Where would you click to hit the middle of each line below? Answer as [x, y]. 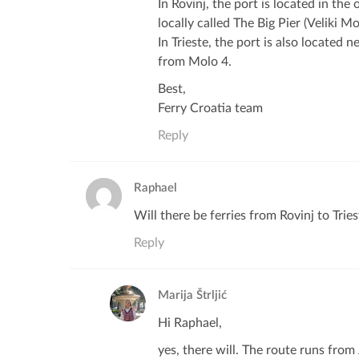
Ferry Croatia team [210, 108]
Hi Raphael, [190, 323]
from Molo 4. [195, 62]
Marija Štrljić [192, 295]
